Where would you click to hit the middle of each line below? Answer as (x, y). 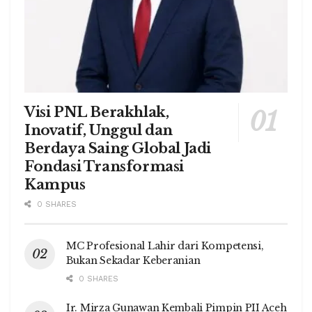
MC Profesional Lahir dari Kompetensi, (165, 246)
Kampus (55, 185)
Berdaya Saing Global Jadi (118, 149)
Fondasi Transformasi (104, 167)
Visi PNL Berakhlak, (97, 112)
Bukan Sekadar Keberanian (133, 261)
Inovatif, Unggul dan (99, 131)
